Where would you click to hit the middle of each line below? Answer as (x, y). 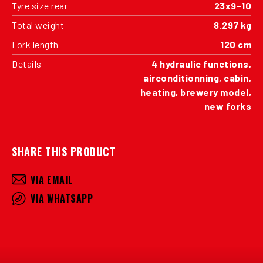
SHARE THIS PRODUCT (64, 151)
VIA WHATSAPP (62, 198)
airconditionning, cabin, (197, 77)
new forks (227, 106)
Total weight (38, 25)
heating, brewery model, (195, 92)
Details (27, 63)
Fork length (35, 44)
